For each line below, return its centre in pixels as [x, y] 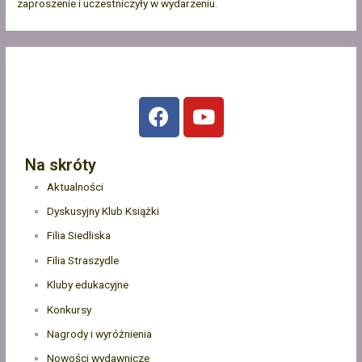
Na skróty [61, 164]
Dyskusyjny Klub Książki [103, 210]
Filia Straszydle [83, 260]
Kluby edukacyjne [88, 285]
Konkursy [69, 309]
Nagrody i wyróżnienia [100, 333]
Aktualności [76, 186]
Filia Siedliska [79, 236]
